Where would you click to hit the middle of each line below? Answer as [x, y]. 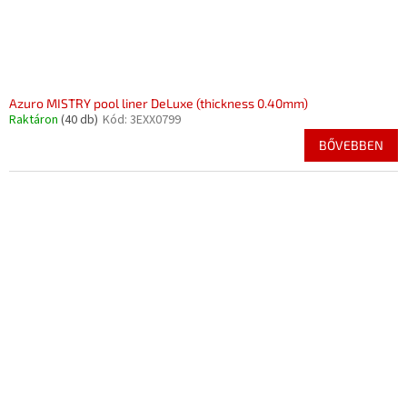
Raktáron [35, 120]
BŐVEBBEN [351, 145]
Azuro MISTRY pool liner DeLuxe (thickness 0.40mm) [159, 103]
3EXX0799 [155, 120]
